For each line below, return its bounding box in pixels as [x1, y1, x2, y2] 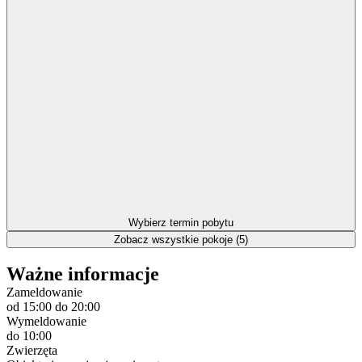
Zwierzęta [6, 343, 57, 358]
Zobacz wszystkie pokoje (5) [114, 233, 248, 246]
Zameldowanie [6, 285, 82, 300]
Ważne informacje [6, 263, 159, 285]
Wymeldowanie [6, 314, 86, 329]
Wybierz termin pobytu [128, 216, 234, 229]
